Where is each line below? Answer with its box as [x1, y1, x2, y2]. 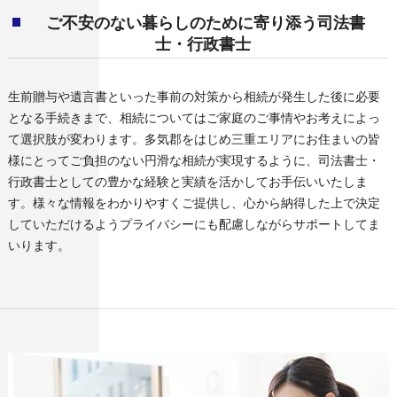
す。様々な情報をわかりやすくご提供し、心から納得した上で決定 [7, 193, 380, 211]
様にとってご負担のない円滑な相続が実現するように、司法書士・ [7, 151, 380, 168]
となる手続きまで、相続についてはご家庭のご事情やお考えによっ [7, 108, 380, 126]
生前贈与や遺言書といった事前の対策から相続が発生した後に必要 [7, 87, 380, 105]
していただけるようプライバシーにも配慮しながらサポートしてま [7, 214, 380, 232]
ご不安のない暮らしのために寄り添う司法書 [45, 9, 365, 33]
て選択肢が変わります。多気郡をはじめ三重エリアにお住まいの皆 [7, 129, 380, 147]
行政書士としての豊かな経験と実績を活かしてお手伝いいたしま [7, 172, 368, 190]
